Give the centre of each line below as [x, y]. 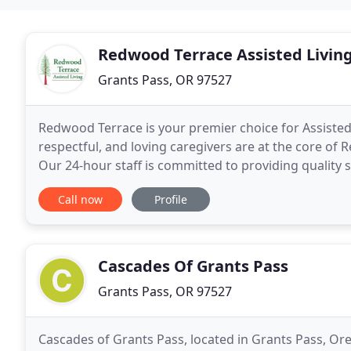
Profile [171, 199]
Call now [80, 199]
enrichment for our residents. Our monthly [256, 184]
